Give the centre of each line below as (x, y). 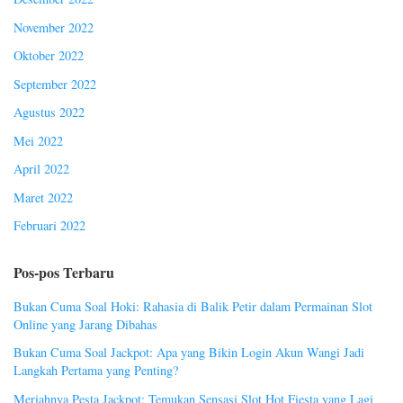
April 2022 (41, 169)
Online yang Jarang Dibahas (85, 324)
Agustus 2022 (49, 112)
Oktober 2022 (49, 56)
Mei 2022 (38, 140)
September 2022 (55, 84)
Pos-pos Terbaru (64, 272)
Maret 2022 (43, 197)
